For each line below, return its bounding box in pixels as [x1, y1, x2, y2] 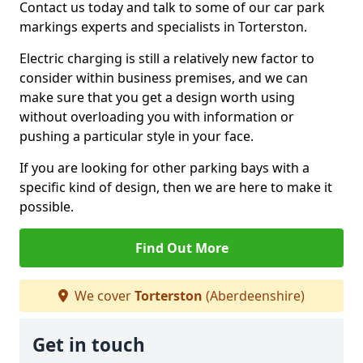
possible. [19, 198, 74, 216]
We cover [71, 287, 135, 305]
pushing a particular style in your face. [19, 127, 254, 145]
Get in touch [32, 332, 145, 357]
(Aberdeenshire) [203, 287, 305, 305]
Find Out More [135, 239, 228, 257]
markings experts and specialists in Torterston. [19, 18, 307, 36]
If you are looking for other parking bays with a [19, 159, 310, 177]
